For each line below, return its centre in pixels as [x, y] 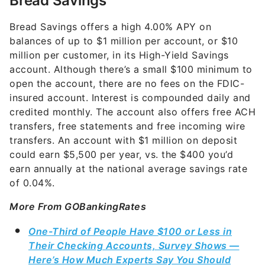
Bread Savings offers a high [77, 25]
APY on [192, 25]
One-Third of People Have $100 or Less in [130, 229]
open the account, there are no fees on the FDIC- [127, 81]
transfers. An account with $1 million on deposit [123, 138]
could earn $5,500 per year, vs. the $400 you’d [121, 152]
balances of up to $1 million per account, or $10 [124, 39]
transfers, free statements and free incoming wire [127, 124]
